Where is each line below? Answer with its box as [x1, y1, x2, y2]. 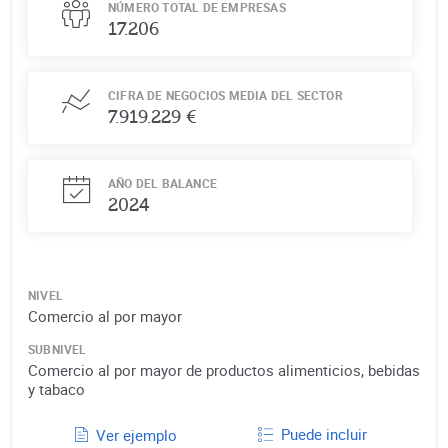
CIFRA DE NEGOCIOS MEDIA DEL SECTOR [108, 86, 343, 103]
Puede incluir [280, 423, 367, 444]
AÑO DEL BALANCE [108, 174, 217, 191]
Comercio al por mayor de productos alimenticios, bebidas [28, 359, 420, 380]
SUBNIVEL [28, 340, 87, 357]
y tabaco [28, 378, 85, 399]
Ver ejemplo [96, 424, 178, 445]
